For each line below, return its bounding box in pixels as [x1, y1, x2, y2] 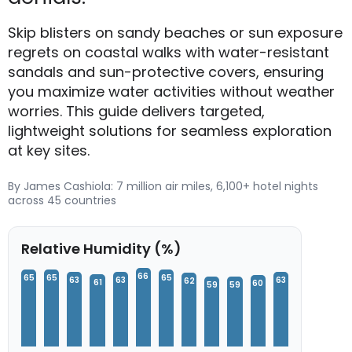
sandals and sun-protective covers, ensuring [8, 62, 324, 82]
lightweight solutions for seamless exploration [8, 121, 332, 141]
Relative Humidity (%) [21, 239, 181, 259]
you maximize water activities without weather [8, 82, 335, 102]
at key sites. [8, 141, 90, 161]
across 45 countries [8, 192, 116, 209]
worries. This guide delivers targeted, [8, 101, 265, 122]
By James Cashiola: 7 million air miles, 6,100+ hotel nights [8, 178, 318, 195]
